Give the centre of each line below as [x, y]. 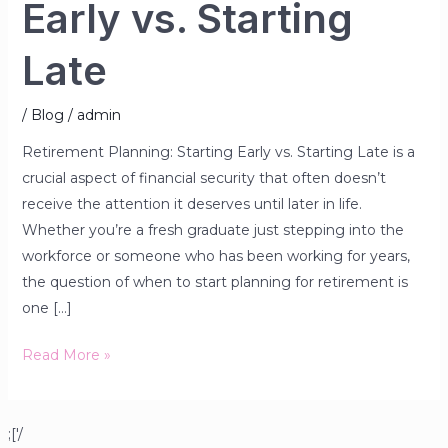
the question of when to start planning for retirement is [214, 281]
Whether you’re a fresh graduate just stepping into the [212, 229]
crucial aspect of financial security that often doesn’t [203, 177]
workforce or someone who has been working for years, [215, 255]
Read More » [66, 354]
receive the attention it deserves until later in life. [191, 203]
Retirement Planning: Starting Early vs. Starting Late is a [218, 151]
